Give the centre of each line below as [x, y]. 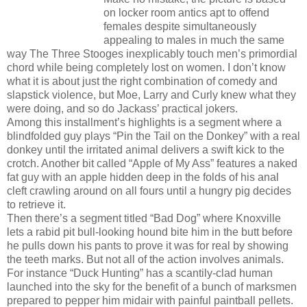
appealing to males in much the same [194, 40]
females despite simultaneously [180, 26]
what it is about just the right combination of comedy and [142, 81]
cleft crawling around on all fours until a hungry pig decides [149, 191]
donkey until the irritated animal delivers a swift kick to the [146, 149]
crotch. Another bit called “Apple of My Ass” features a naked [152, 163]
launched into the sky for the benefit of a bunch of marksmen [152, 286]
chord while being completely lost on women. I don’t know [146, 67]
